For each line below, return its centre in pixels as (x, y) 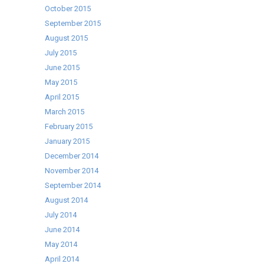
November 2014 (72, 171)
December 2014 (72, 156)
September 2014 (73, 185)
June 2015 (62, 67)
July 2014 (61, 215)
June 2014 (62, 230)
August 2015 (67, 38)
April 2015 (62, 97)
